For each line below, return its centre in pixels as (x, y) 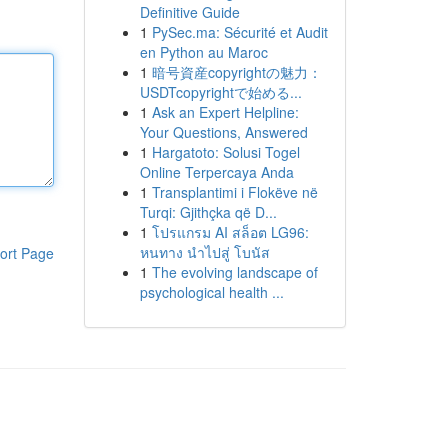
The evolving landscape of (234, 272)
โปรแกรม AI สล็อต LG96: (230, 232)
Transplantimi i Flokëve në (234, 192)
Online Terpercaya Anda (216, 172)
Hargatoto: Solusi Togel (225, 152)
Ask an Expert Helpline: (225, 112)
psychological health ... (211, 292)
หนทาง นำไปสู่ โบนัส (204, 252)
